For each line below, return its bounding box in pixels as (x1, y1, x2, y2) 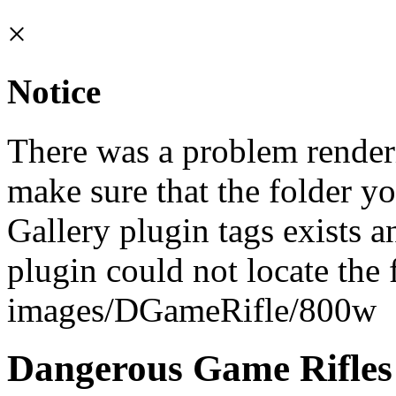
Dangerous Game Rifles (7, 347, 392, 390)
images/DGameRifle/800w (7, 290, 377, 329)
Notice (7, 72, 101, 111)
